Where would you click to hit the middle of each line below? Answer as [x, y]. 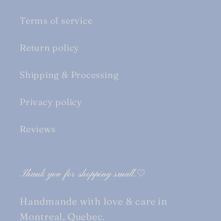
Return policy [50, 47]
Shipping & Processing [69, 74]
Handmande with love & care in [94, 201]
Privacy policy [51, 102]
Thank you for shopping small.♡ [83, 174]
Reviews [38, 129]
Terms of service [56, 20]
